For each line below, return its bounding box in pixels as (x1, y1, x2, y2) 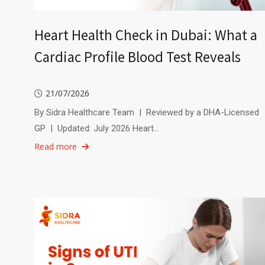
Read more (34, 141, 77, 153)
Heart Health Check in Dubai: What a (34, 25, 257, 45)
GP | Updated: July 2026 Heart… (34, 123, 159, 134)
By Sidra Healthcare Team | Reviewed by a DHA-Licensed (34, 107, 259, 118)
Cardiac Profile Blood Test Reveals (34, 47, 241, 67)
